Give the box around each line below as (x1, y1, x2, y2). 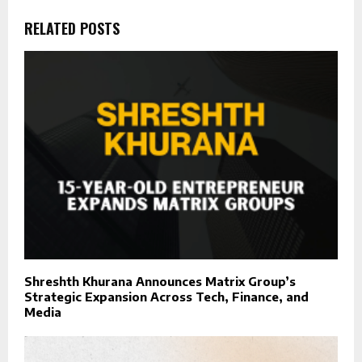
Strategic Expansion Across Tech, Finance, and (24, 289, 309, 305)
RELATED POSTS (24, 17, 120, 39)
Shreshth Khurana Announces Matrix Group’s (24, 274, 296, 289)
